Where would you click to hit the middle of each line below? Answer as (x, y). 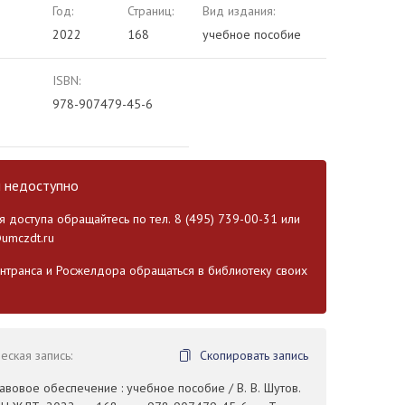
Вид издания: (239, 11)
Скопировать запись (254, 355)
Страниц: (150, 11)
